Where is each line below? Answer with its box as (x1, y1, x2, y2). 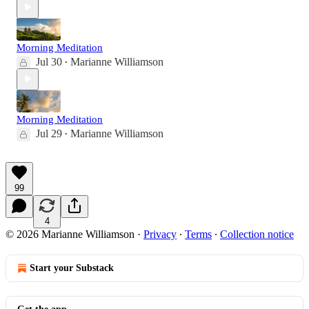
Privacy (143, 228, 177, 240)
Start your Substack (30, 262, 114, 273)
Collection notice (220, 228, 294, 240)
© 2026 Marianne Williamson (6, 228, 134, 240)
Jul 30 (36, 55, 62, 68)
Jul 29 (36, 127, 62, 139)
